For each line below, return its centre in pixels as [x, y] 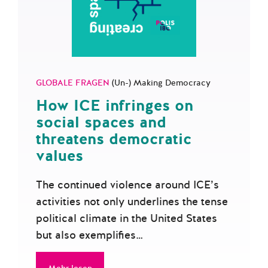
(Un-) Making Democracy [161, 83]
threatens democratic [114, 139]
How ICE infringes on [115, 106]
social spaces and [101, 122]
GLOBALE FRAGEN [74, 83]
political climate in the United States [127, 218]
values [60, 156]
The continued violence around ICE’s [127, 185]
